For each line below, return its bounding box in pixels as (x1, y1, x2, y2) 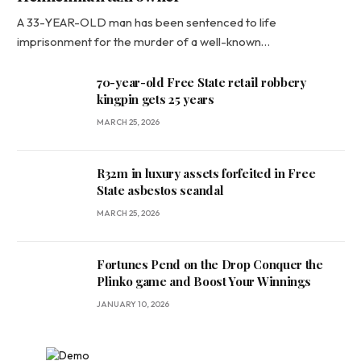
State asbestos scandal (97, 181, 224, 198)
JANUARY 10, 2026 (97, 298, 169, 309)
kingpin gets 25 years (97, 90, 214, 107)
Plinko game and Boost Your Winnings (97, 272, 311, 289)
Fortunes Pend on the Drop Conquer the (97, 255, 323, 272)
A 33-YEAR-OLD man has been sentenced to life (17, 14, 276, 30)
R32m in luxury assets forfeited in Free (97, 164, 316, 181)
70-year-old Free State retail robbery (97, 73, 306, 90)
